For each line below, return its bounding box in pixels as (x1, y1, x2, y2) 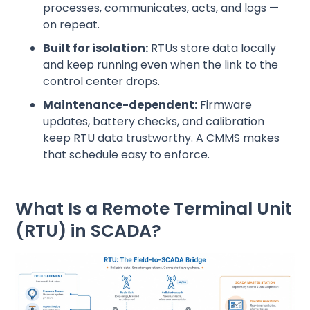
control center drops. (43, 73, 161, 90)
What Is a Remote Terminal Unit (15, 197, 293, 221)
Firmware (197, 97, 253, 113)
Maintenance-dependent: (43, 97, 198, 113)
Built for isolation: (43, 40, 149, 57)
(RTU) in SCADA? (15, 219, 162, 244)
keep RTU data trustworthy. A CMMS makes (43, 130, 280, 147)
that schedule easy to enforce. (43, 147, 210, 163)
